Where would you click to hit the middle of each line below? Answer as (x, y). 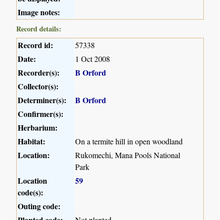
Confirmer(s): (41, 113)
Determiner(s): (42, 100)
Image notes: (39, 12)
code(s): (31, 192)
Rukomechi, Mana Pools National (128, 155)
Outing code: (39, 206)
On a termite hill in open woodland (129, 141)
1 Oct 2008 (93, 58)
